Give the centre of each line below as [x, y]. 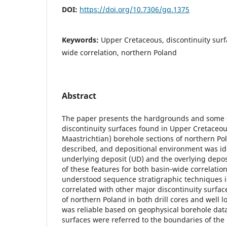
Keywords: [81, 40]
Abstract [79, 96]
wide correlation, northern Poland [119, 52]
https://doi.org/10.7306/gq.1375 [135, 9]
